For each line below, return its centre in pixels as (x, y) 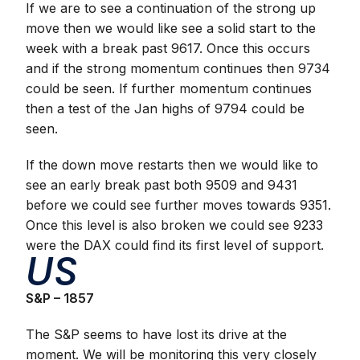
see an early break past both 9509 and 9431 (162, 185)
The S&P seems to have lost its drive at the (157, 334)
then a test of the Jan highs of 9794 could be (166, 108)
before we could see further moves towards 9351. (179, 205)
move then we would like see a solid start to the (171, 28)
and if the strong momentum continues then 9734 (178, 68)
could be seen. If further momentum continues (169, 88)
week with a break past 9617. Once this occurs (168, 48)
